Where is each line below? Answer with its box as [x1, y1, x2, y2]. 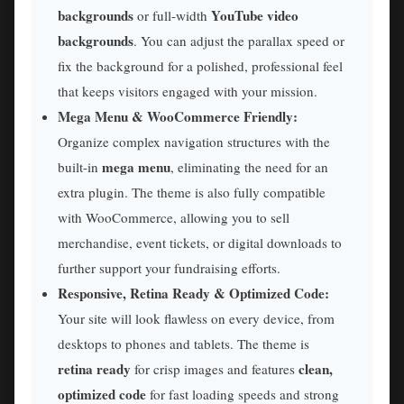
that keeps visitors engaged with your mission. [58, 82, 317, 101]
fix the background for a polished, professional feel [58, 57, 343, 76]
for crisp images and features [131, 360, 298, 379]
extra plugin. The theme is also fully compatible [58, 183, 326, 202]
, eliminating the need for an [170, 158, 328, 177]
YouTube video [211, 5, 298, 26]
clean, [298, 359, 333, 380]
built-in [58, 158, 102, 177]
